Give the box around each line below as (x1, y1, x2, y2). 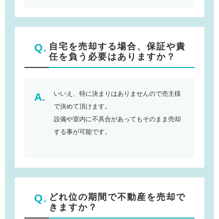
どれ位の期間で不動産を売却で (49, 192, 186, 202)
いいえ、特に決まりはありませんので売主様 (54, 89, 181, 97)
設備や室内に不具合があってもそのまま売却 (54, 115, 181, 123)
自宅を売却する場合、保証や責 (49, 41, 186, 51)
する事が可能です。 (54, 128, 111, 135)
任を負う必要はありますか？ (49, 51, 176, 62)
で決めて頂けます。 (54, 102, 111, 110)
